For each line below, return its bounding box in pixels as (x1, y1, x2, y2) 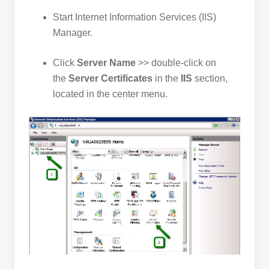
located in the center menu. (53, 89, 168, 99)
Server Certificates (68, 73, 153, 83)
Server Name (77, 58, 136, 68)
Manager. (53, 28, 92, 38)
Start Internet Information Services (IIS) (53, 12, 216, 22)
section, (192, 73, 228, 83)
